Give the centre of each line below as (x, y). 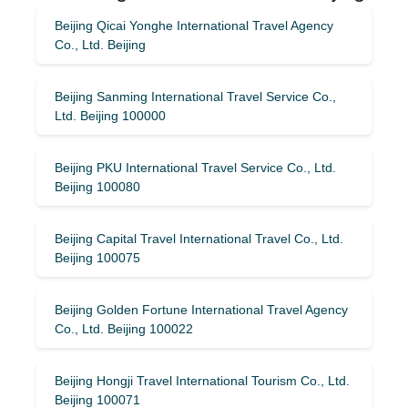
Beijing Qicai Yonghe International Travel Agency (194, 25)
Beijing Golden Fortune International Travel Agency (201, 309)
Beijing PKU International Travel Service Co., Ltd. (195, 167)
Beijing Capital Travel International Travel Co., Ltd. (199, 238)
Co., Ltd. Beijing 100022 (124, 328)
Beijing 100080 (97, 186)
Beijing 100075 (97, 257)
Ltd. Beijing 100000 (110, 115)
